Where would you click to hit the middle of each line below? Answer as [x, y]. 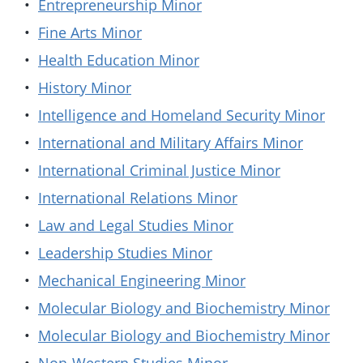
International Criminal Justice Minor [159, 170]
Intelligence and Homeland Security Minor [181, 115]
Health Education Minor [119, 60]
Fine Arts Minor [90, 32]
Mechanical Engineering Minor [142, 280]
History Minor [85, 88]
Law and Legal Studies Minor [136, 225]
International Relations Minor [138, 198]
